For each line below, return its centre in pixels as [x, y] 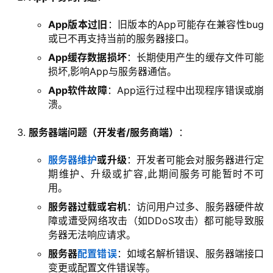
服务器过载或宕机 [87, 207]
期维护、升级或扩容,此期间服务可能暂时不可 [156, 174]
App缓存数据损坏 [87, 58]
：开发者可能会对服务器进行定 [195, 160]
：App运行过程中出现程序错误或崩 [186, 90]
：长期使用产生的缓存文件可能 [195, 58]
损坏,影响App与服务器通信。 [112, 72]
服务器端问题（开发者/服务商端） [104, 133]
